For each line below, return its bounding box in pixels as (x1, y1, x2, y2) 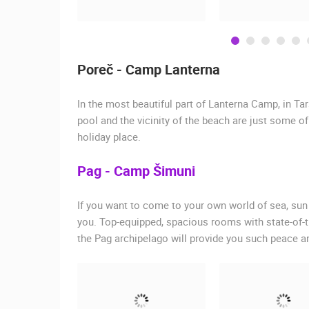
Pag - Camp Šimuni (77, 161, 195, 181)
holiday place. (77, 130, 141, 144)
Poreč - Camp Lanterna (77, 60, 220, 79)
